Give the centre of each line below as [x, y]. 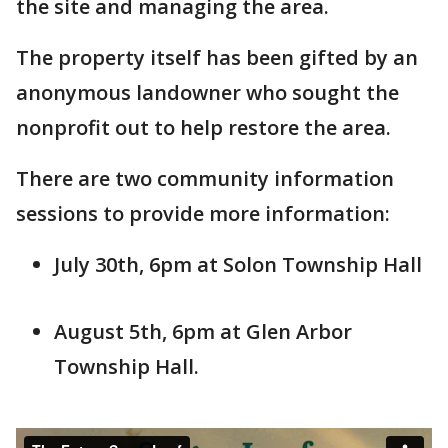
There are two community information [205, 178]
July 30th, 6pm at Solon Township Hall [238, 264]
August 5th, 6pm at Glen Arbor [203, 331]
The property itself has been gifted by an [217, 57]
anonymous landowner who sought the [207, 92]
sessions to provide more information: [203, 213]
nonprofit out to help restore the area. [206, 127]
